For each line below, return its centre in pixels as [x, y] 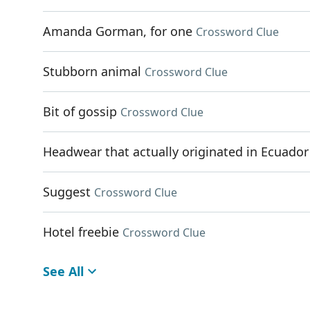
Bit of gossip [80, 111]
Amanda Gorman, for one [118, 31]
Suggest [67, 192]
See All [63, 271]
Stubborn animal [92, 71]
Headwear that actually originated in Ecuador [176, 152]
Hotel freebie [81, 232]
